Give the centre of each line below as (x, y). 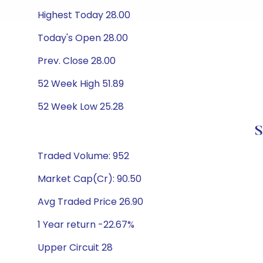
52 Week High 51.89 (81, 84)
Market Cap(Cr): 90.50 (90, 179)
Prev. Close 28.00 (77, 61)
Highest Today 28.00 (84, 15)
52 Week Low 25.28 (81, 107)
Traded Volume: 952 (83, 156)
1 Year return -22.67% (86, 225)
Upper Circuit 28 (75, 247)
